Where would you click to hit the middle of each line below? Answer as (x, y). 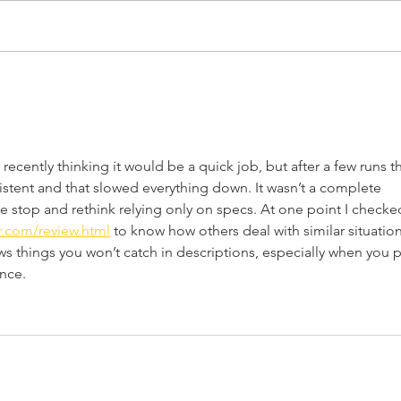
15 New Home (130, 81)
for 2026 (109, 130)
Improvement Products (175, 106)
